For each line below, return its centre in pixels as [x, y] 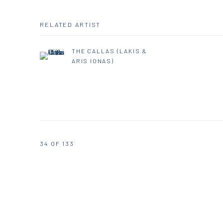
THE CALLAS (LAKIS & [110, 51]
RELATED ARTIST [70, 25]
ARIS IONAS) [93, 61]
